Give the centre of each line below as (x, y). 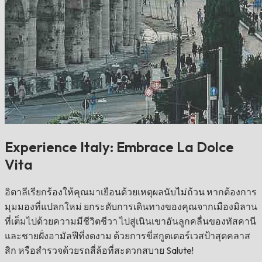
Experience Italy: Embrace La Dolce (119, 146)
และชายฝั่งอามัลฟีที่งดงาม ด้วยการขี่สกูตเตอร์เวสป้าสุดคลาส (127, 235)
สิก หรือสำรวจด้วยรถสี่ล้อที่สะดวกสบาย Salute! (99, 250)
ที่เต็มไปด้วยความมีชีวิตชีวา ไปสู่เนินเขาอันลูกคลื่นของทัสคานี (130, 221)
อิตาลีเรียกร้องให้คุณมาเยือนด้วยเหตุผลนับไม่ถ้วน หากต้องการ (131, 192)
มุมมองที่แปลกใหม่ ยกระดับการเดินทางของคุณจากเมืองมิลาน (131, 206)
